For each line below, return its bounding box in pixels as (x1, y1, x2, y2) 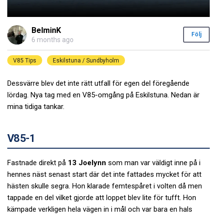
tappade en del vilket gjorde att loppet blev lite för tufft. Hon (7, 193, 196, 202)
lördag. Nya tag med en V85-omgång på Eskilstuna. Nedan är (7, 90, 200, 99)
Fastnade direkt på (7, 158, 68, 168)
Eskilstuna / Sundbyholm (53, 57, 119, 64)
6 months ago (31, 35, 74, 44)
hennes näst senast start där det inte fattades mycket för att (7, 170, 201, 179)
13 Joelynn (68, 158, 106, 168)
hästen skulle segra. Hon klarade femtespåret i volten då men (7, 182, 202, 191)
